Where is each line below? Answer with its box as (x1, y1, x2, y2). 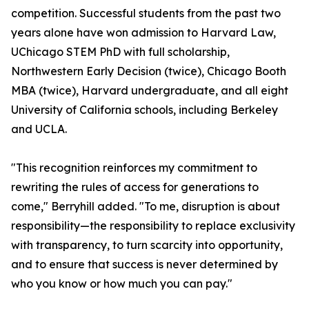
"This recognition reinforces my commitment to (11, 161, 257, 175)
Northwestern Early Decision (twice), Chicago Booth (11, 64, 286, 78)
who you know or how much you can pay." (11, 277, 232, 290)
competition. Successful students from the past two (11, 6, 281, 20)
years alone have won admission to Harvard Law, (11, 26, 276, 39)
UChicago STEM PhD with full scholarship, (11, 45, 230, 59)
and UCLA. (11, 122, 67, 136)
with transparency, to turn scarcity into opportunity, (11, 238, 283, 252)
